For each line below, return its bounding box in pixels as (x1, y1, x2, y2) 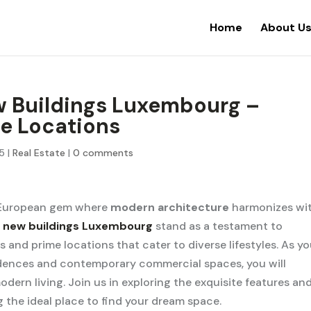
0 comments (73, 146, 134, 159)
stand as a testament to (153, 219, 283, 233)
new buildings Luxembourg (3, 219, 153, 233)
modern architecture (110, 200, 230, 215)
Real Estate (12, 146, 66, 159)
